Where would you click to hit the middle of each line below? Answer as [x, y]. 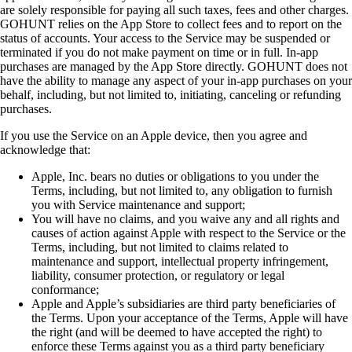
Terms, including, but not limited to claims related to [160, 247]
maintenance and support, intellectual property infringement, [180, 261]
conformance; [65, 289]
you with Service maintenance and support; [138, 204]
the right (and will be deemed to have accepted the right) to [177, 332]
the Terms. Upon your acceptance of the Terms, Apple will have [190, 317]
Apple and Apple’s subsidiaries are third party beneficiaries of [183, 303]
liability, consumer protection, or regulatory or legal [158, 275]
